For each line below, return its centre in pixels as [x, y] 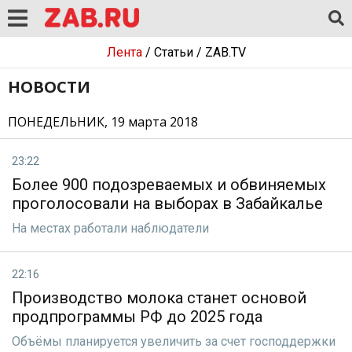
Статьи [173, 52]
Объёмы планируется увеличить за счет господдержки [174, 341]
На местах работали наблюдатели [110, 228]
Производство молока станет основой [159, 298]
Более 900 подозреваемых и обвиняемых [169, 185]
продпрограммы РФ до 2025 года [137, 317]
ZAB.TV [225, 52]
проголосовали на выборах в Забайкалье [167, 203]
